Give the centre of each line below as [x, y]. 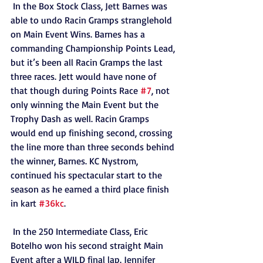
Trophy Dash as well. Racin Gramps [81, 119]
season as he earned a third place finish [91, 189]
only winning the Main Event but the [86, 104]
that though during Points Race [75, 90]
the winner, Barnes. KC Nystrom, [75, 161]
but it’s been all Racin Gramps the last [88, 62]
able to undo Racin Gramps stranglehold [92, 20]
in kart [25, 203]
